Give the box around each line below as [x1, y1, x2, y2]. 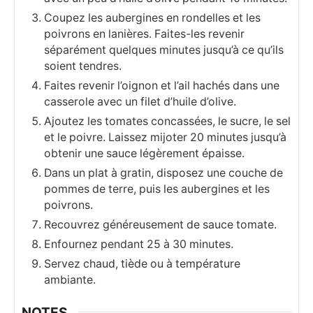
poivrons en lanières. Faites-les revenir [44, 27, 245, 41]
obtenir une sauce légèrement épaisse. [44, 147, 245, 160]
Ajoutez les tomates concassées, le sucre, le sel [44, 115, 291, 128]
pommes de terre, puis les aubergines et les [44, 182, 270, 196]
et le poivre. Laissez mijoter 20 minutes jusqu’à [44, 131, 286, 144]
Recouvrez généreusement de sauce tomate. [44, 218, 277, 231]
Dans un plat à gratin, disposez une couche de [44, 166, 283, 180]
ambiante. [44, 273, 96, 286]
